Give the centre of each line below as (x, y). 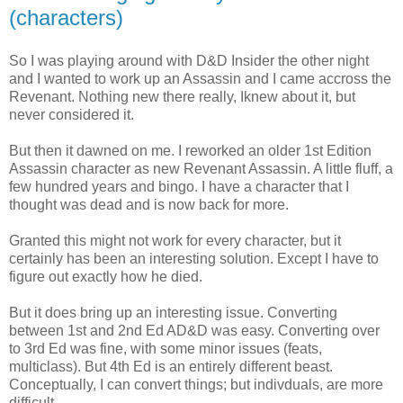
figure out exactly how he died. (106, 276)
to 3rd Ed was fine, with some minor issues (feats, (166, 348)
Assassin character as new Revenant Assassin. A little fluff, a (201, 168)
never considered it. (72, 114)
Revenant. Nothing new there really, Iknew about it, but (182, 96)
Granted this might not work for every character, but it (175, 240)
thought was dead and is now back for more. (149, 204)
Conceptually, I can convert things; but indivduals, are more (196, 384)
